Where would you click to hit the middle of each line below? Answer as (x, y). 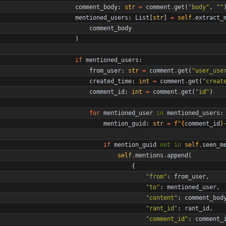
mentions (149, 155)
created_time (110, 81)
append (178, 155)
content (162, 197)
